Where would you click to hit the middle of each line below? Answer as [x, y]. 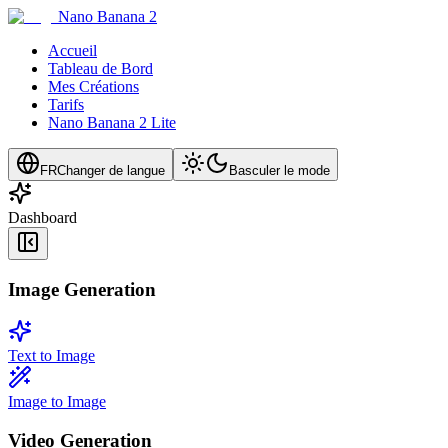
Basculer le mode [279, 170]
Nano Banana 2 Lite [112, 122]
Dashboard [42, 217]
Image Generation [82, 289]
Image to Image [57, 402]
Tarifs [66, 104]
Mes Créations [93, 86]
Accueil [72, 50]
